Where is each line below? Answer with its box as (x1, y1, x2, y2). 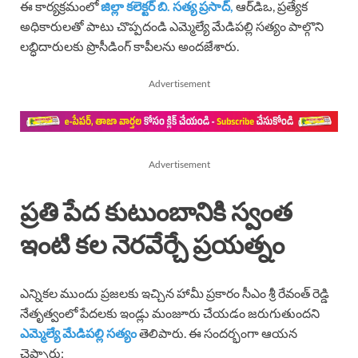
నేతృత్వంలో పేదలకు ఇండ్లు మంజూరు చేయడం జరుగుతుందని (20, 305, 320, 321)
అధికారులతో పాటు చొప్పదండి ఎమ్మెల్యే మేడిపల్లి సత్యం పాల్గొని (20, 18, 324, 34)
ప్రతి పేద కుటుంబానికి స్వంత (20, 195, 292, 227)
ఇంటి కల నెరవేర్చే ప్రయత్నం (20, 228, 284, 260)
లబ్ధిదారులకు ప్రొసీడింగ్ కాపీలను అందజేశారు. (20, 38, 239, 54)
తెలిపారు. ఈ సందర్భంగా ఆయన (139, 325, 297, 341)
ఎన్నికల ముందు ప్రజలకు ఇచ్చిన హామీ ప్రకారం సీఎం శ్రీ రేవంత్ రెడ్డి (20, 285, 329, 301)
